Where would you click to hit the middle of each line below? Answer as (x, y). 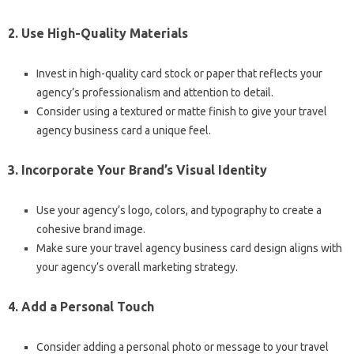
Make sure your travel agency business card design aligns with (189, 248)
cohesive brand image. (91, 229)
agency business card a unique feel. (124, 130)
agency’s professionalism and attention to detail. (155, 92)
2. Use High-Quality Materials (98, 33)
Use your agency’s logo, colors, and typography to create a (179, 210)
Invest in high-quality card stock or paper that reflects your (179, 73)
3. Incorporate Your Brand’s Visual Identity (137, 170)
